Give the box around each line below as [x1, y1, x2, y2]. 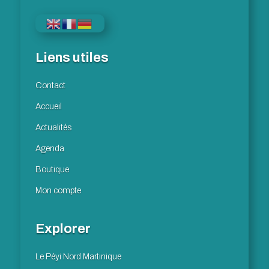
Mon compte [35, 186, 81, 195]
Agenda [35, 144, 64, 153]
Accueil [35, 101, 62, 111]
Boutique [35, 165, 69, 174]
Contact [35, 80, 65, 90]
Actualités [35, 122, 71, 132]
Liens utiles [35, 50, 109, 65]
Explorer [35, 221, 91, 236]
